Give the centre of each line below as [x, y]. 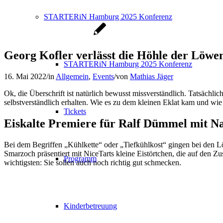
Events [103, 76]
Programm [80, 159]
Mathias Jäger [152, 76]
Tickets [75, 111]
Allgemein [72, 76]
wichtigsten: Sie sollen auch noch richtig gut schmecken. [93, 162]
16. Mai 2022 [25, 76]
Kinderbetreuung [90, 206]
